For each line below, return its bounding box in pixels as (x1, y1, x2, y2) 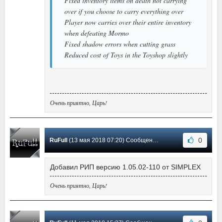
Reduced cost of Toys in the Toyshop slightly (64, 50, 188, 59)
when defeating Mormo (64, 28, 129, 38)
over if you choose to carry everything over (64, 6, 183, 16)
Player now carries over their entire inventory (64, 17, 191, 27)
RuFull (50, 136, 67, 144)
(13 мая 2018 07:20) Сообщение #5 (67, 136, 153, 144)
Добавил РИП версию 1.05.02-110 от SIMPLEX (50, 163, 201, 171)
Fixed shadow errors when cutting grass (64, 39, 175, 49)
